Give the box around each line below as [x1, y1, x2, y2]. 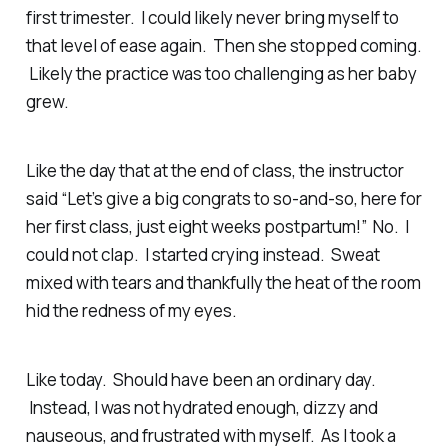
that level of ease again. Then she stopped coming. [25, 33, 422, 57]
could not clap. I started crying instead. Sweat [25, 242, 380, 266]
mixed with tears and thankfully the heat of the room [25, 270, 421, 294]
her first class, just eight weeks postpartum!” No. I [25, 214, 409, 238]
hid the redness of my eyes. [25, 298, 237, 322]
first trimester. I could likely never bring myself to [25, 5, 399, 29]
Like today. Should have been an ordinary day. [25, 367, 376, 391]
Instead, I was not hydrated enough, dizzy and [25, 395, 378, 419]
